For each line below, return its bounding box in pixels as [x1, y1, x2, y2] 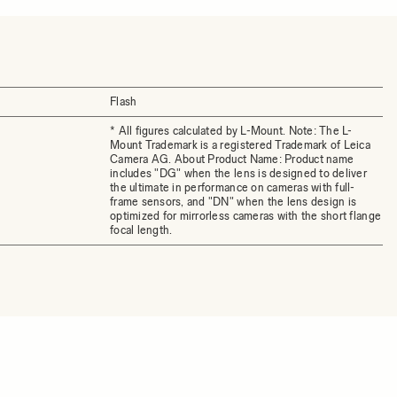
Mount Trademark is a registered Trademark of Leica [110, 138, 370, 152]
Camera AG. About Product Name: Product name [110, 152, 354, 166]
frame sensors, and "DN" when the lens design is [110, 195, 357, 208]
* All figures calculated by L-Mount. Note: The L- [110, 124, 353, 137]
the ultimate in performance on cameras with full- [110, 181, 355, 194]
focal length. [110, 223, 173, 237]
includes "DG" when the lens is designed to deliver [110, 167, 367, 180]
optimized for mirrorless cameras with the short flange [110, 209, 382, 222]
